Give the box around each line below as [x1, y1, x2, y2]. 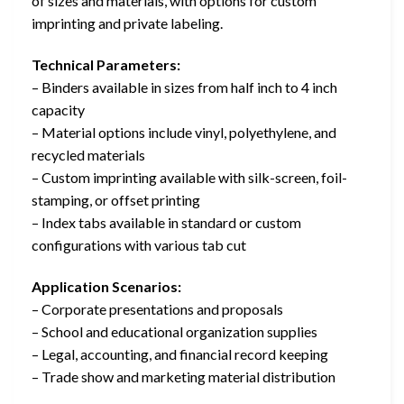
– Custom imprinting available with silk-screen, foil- [32, 169, 347, 187]
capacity [32, 101, 85, 119]
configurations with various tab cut [32, 236, 246, 254]
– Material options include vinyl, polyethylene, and [32, 124, 336, 142]
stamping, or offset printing [32, 191, 200, 209]
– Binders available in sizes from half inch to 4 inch [32, 78, 337, 96]
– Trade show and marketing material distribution [32, 367, 335, 385]
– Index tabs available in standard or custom [32, 214, 301, 232]
